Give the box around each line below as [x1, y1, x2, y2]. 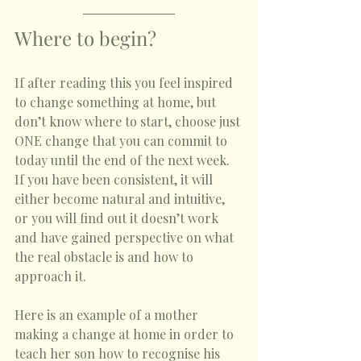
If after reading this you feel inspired [15, 74, 236, 91]
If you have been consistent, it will [15, 171, 216, 188]
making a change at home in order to [15, 326, 237, 342]
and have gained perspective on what [15, 229, 237, 246]
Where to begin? [15, 25, 161, 51]
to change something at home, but [15, 93, 219, 110]
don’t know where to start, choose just [15, 113, 243, 130]
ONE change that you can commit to [15, 132, 230, 149]
